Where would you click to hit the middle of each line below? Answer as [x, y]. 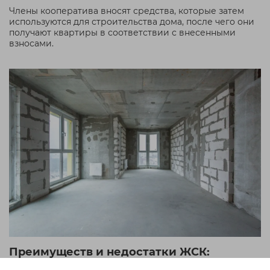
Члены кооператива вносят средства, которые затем [127, 11]
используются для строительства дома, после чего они [132, 22]
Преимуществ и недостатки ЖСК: [109, 252]
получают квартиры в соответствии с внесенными [122, 33]
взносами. [31, 44]
